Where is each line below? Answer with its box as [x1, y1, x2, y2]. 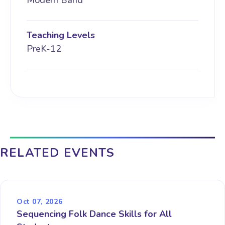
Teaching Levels [27, 29, 95, 42]
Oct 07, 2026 [17, 197, 63, 207]
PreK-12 [27, 43, 61, 55]
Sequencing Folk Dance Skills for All [17, 208, 172, 220]
